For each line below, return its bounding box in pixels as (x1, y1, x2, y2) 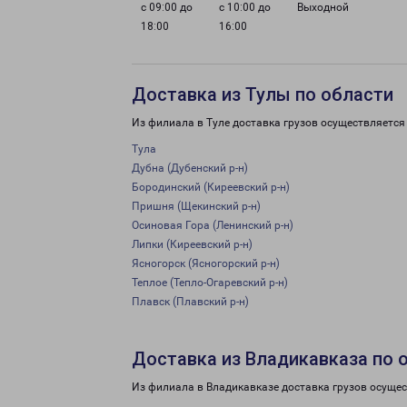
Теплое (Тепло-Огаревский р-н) (132, 276, 288, 289)
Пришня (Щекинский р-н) (132, 200, 261, 213)
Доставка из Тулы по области (132, 84, 393, 105)
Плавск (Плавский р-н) (132, 295, 249, 308)
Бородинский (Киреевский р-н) (132, 181, 290, 194)
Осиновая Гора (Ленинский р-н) (132, 219, 293, 232)
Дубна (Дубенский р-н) (132, 162, 248, 174)
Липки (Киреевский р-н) (132, 238, 253, 251)
